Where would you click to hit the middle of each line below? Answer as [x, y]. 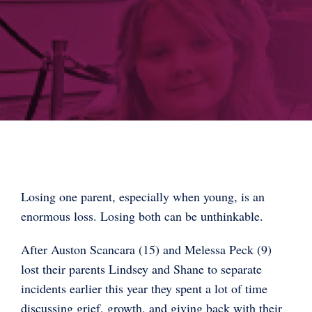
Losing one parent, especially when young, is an [143, 196]
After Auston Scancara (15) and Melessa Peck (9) [146, 249]
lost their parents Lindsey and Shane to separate [141, 268]
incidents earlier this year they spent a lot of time [144, 288]
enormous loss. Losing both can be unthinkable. [142, 216]
